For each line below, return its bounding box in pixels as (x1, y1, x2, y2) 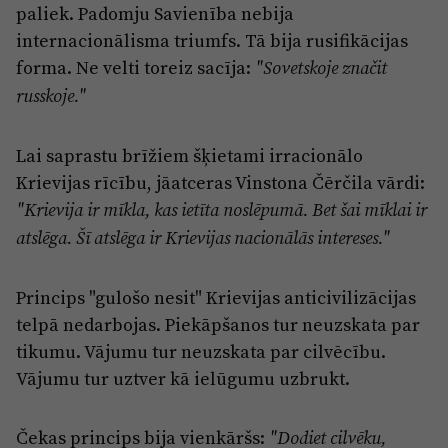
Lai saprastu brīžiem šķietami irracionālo (16, 143, 363, 167)
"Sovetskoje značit (255, 56, 387, 79)
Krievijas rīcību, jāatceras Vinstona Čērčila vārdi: (16, 170, 425, 194)
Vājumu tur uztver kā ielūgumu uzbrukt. (16, 366, 350, 390)
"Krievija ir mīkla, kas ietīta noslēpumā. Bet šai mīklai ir (16, 198, 427, 221)
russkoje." (16, 84, 86, 107)
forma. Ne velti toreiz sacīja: (16, 55, 255, 79)
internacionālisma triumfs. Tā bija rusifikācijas (16, 28, 408, 52)
